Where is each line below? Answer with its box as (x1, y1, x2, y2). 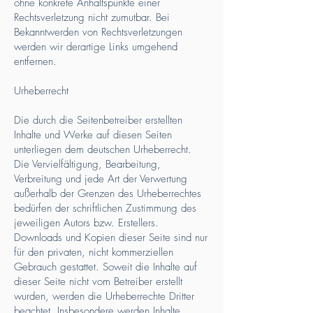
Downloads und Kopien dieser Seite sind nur (14, 231, 208, 245)
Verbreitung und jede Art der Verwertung (14, 172, 187, 186)
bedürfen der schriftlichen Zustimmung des (14, 201, 196, 215)
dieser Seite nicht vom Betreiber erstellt (14, 275, 182, 289)
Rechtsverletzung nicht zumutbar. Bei (14, 10, 170, 24)
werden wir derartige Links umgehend (14, 40, 177, 54)
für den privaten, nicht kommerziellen (14, 245, 173, 259)
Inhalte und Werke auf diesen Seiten (14, 128, 172, 142)
